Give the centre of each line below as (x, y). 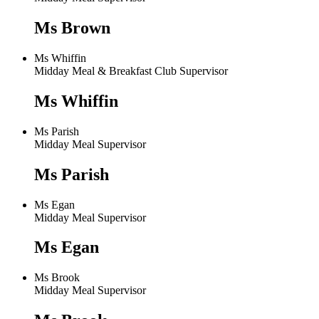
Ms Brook (57, 278)
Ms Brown (72, 28)
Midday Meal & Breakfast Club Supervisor (131, 70)
